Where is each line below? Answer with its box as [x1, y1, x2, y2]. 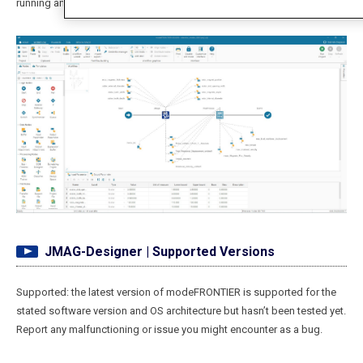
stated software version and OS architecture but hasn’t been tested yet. [16, 304, 346, 317]
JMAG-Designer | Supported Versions [45, 243, 275, 259]
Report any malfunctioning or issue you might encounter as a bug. [16, 322, 322, 335]
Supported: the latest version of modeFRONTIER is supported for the [16, 285, 336, 298]
